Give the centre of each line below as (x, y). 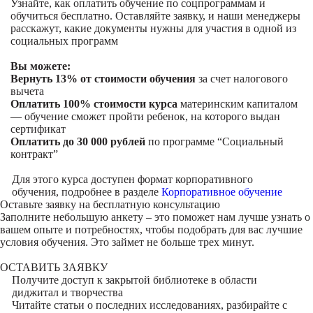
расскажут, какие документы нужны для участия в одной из (153, 28)
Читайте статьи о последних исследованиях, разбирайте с (149, 305)
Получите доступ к (58, 280)
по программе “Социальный (214, 141)
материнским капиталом (238, 104)
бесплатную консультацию (156, 204)
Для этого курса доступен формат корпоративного (132, 179)
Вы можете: (41, 66)
